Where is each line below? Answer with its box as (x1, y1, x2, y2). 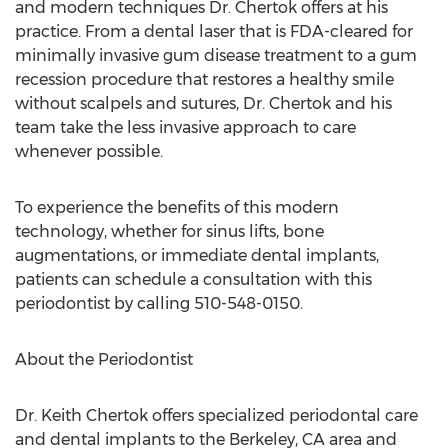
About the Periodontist (15, 350, 193, 369)
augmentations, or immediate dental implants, (15, 246, 379, 265)
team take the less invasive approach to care (15, 118, 356, 137)
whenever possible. (15, 142, 163, 161)
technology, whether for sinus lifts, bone (15, 222, 324, 241)
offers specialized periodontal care (148, 406, 418, 425)
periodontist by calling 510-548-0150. (15, 294, 303, 313)
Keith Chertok (41, 406, 148, 425)
